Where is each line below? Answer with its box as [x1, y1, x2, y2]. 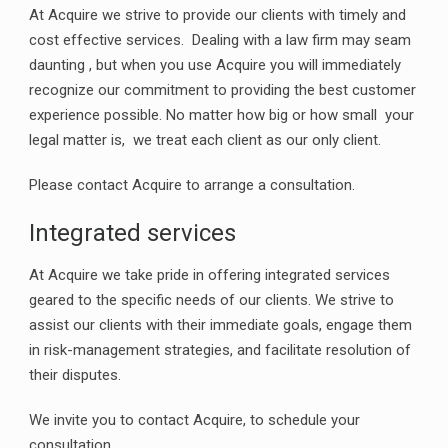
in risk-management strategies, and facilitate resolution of [29, 341, 411, 359]
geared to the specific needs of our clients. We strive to [29, 291, 394, 309]
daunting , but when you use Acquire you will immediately [29, 56, 401, 74]
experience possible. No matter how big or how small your [29, 106, 414, 124]
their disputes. [29, 366, 121, 384]
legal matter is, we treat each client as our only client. [29, 131, 381, 149]
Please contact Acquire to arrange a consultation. [29, 176, 355, 194]
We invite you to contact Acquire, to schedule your [29, 411, 360, 429]
